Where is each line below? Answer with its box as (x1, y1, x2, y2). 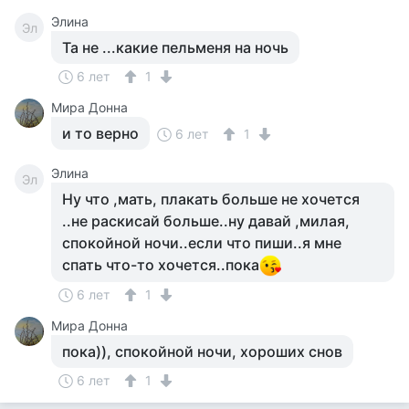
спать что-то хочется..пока (62, 256, 259, 274)
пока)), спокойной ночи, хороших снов (62, 342, 342, 361)
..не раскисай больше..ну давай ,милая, (62, 212, 350, 230)
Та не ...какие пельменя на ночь (62, 38, 288, 57)
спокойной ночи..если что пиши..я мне (62, 234, 341, 252)
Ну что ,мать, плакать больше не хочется (62, 190, 360, 208)
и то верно (62, 124, 139, 142)
